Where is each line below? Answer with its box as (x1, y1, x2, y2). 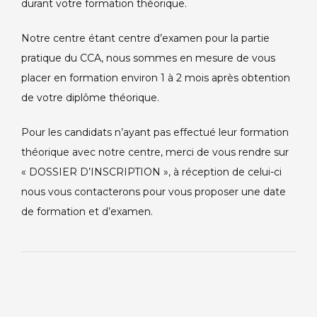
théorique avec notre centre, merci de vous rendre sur (21, 146, 289, 159)
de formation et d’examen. (21, 205, 153, 219)
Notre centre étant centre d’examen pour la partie (21, 32, 270, 45)
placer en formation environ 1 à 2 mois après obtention (21, 71, 290, 85)
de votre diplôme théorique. (21, 91, 159, 105)
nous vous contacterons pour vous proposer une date (21, 185, 286, 199)
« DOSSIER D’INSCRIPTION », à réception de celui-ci (21, 166, 282, 179)
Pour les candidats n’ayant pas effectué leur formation (21, 126, 289, 139)
